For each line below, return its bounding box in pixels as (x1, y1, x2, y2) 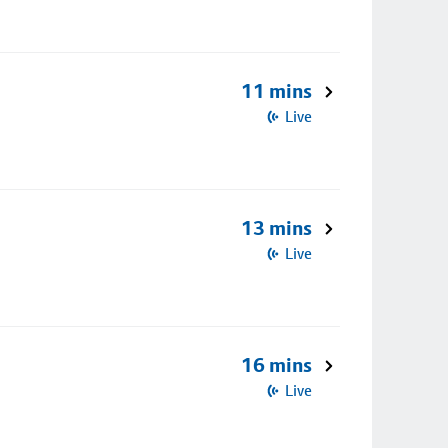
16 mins (241, 353, 312, 377)
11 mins (241, 79, 312, 103)
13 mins (241, 216, 312, 240)
